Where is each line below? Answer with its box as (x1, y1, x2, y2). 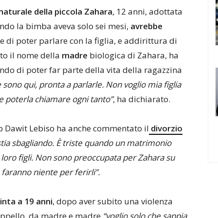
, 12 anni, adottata (112, 6, 182, 17)
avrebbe (130, 20, 163, 32)
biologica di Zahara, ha (88, 50, 179, 61)
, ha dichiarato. (113, 93, 170, 105)
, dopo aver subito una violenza (53, 196, 173, 207)
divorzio (149, 123, 182, 134)
